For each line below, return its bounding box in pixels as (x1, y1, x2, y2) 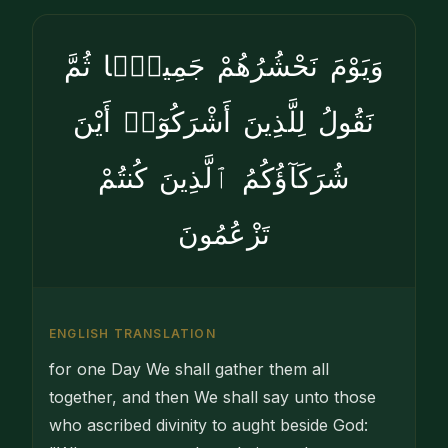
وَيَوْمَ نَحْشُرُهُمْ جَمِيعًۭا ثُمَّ (63, 51, 385, 83)
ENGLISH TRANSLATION (49, 326, 216, 342)
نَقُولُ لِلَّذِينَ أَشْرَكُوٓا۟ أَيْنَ (73, 107, 375, 139)
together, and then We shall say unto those (49, 387, 376, 408)
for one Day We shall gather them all (49, 359, 329, 380)
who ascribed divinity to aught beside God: (49, 415, 368, 436)
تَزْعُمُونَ (177, 219, 271, 251)
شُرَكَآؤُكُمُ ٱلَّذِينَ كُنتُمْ (98, 163, 350, 195)
